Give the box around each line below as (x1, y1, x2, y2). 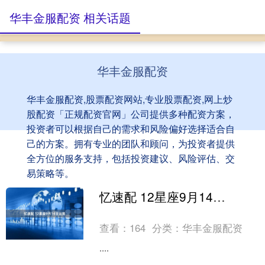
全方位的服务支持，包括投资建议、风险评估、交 (26, 151, 235, 165)
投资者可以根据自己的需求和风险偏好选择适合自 (26, 122, 235, 135)
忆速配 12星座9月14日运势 (213, 188, 226, 205)
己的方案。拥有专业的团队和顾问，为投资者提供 (26, 137, 235, 150)
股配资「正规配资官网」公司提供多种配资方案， (26, 107, 235, 121)
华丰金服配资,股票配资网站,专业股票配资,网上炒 (26, 92, 232, 106)
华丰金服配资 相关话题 (9, 9, 131, 26)
